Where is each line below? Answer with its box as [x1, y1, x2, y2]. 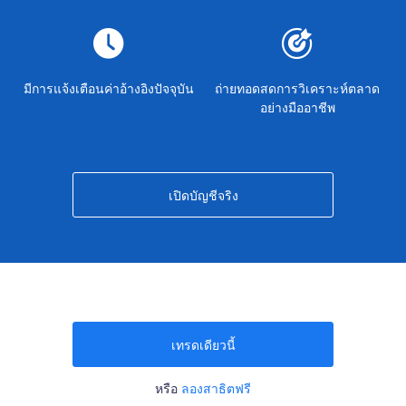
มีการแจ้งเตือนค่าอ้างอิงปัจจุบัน [24, 81, 194, 97]
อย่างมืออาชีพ [259, 100, 335, 116]
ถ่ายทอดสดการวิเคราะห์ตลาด [215, 81, 380, 97]
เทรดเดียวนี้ [170, 337, 236, 353]
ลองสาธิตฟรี [181, 381, 251, 397]
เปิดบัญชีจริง [168, 188, 238, 204]
